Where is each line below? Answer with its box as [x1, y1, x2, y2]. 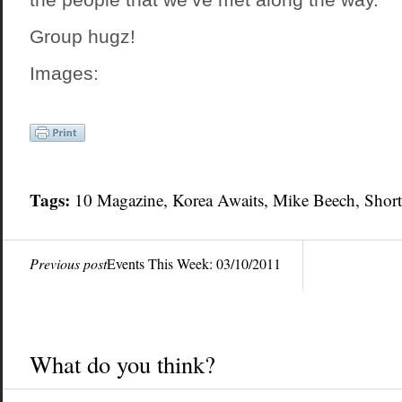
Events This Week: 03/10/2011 [106, 254, 281, 273]
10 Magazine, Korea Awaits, [69, 188, 273, 211]
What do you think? [29, 348, 215, 380]
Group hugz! [29, 26, 135, 47]
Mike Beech [272, 188, 355, 211]
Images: [29, 63, 99, 83]
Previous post [29, 254, 107, 273]
